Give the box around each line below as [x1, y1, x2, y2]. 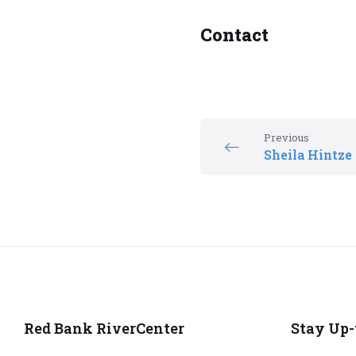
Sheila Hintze [264, 146, 352, 164]
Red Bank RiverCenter [24, 319, 184, 339]
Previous [264, 130, 309, 145]
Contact [200, 23, 269, 47]
